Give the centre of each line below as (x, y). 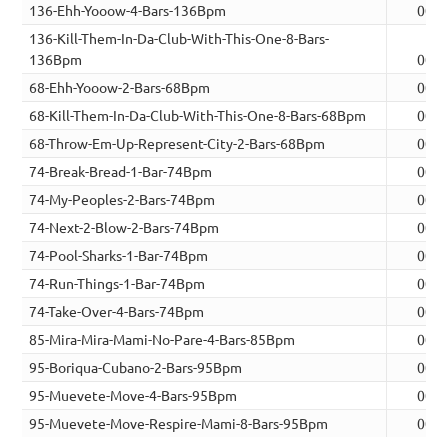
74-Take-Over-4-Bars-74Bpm (117, 311)
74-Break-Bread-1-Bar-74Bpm (121, 171)
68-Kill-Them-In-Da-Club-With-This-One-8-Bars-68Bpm (198, 115)
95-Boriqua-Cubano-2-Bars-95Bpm (136, 367)
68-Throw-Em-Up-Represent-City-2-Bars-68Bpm (177, 143)
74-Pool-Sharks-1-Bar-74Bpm (119, 255)
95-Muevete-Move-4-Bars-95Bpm (133, 395)
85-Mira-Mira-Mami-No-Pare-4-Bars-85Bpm (162, 339)
